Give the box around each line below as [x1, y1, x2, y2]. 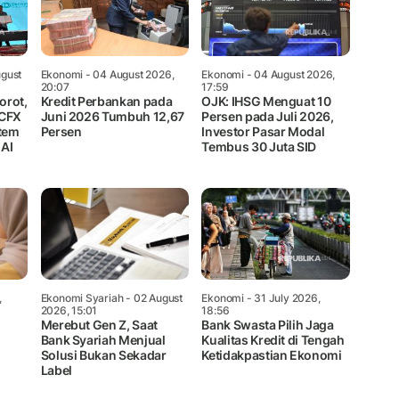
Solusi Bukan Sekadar [40, 347, 167, 363]
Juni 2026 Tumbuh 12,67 [40, 109, 184, 125]
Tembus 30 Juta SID [201, 139, 317, 155]
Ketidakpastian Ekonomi [201, 347, 342, 363]
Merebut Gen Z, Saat [40, 317, 158, 333]
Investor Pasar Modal [201, 124, 325, 140]
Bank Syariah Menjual [40, 332, 166, 348]
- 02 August [123, 291, 183, 305]
